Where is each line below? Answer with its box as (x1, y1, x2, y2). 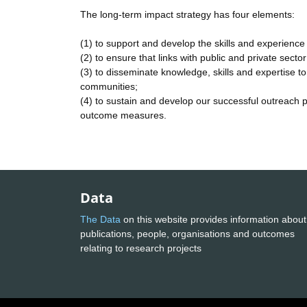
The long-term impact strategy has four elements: (80, 9, 295, 21)
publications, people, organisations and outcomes (80, 228, 295, 239)
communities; (80, 81, 138, 93)
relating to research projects (80, 242, 204, 254)
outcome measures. (80, 110, 167, 121)
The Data (80, 213, 121, 225)
